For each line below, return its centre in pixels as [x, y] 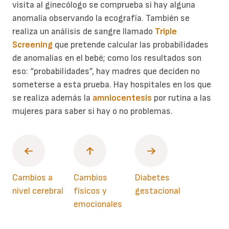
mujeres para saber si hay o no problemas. [93, 111]
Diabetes [152, 178]
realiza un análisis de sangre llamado [84, 32]
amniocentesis [122, 98]
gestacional [158, 191]
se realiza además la [52, 98]
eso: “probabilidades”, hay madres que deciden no [106, 72]
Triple [166, 32]
